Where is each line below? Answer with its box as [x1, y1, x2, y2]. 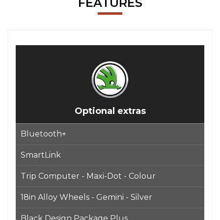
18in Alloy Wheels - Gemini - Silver [21, 192, 152, 202]
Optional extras [74, 106, 146, 116]
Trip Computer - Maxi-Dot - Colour [21, 171, 156, 181]
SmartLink [21, 150, 61, 160]
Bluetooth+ [21, 129, 66, 138]
